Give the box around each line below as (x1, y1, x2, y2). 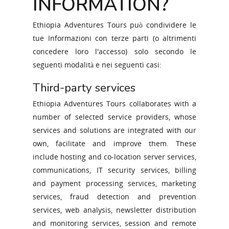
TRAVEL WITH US (132, 197, 210, 210)
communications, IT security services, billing (33, 165, 196, 175)
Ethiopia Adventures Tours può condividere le (33, 20, 196, 30)
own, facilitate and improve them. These (33, 139, 196, 148)
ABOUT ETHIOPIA (132, 158, 210, 171)
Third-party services (33, 80, 135, 96)
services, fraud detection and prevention (33, 192, 196, 201)
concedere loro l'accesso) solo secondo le (33, 47, 196, 56)
